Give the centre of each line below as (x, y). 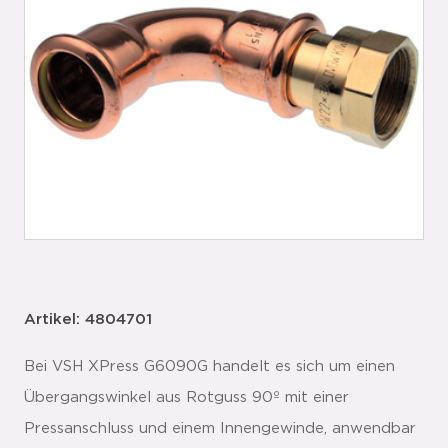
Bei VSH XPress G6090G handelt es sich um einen (209, 366)
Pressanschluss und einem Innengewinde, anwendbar (220, 428)
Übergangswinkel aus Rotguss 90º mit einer (186, 397)
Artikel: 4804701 (88, 319)
